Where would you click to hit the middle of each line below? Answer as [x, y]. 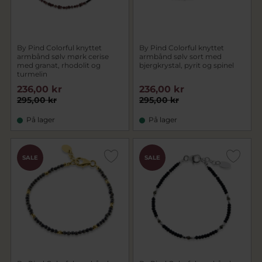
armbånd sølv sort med [180, 56]
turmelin [32, 74]
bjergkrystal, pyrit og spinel [187, 65]
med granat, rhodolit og [59, 65]
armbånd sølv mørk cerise [63, 56]
